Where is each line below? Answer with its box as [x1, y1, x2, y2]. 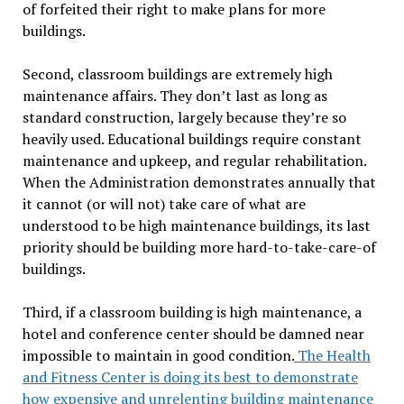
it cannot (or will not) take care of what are [22, 193, 306, 214]
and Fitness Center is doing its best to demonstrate [22, 366, 358, 387]
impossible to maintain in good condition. [22, 344, 294, 365]
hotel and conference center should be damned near [22, 323, 364, 344]
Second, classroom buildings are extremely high [22, 63, 333, 84]
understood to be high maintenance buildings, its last [22, 215, 371, 235]
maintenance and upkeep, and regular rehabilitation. [22, 150, 366, 170]
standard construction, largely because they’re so [22, 106, 346, 127]
